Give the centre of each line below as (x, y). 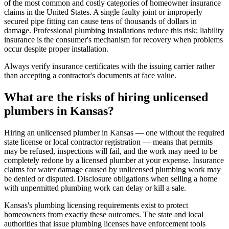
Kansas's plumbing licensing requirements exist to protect (96, 205)
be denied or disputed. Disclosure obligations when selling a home (111, 178)
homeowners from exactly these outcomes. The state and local (104, 214)
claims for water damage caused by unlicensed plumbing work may (112, 169)
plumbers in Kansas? (59, 111)
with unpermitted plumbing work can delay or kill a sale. (95, 188)
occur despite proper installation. (56, 49)
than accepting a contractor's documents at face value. (90, 76)
